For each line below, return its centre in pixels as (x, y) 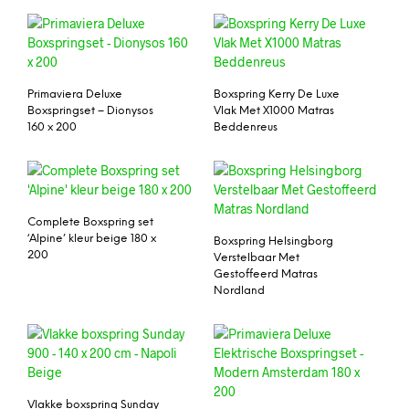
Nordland (239, 290)
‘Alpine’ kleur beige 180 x (92, 238)
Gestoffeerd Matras (266, 274)
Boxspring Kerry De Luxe (277, 94)
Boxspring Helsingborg (273, 241)
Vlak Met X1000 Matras (274, 111)
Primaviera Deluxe (75, 94)
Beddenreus (246, 127)
